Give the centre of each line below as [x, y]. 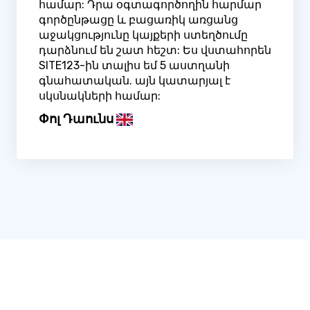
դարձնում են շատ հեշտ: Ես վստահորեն [155, 51]
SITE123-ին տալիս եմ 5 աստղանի [134, 66]
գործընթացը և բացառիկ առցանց [138, 20]
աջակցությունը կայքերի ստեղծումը [143, 35]
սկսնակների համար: [100, 96]
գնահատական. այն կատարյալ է [135, 81]
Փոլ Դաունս [76, 119]
